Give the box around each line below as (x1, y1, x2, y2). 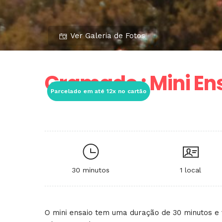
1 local (180, 166, 202, 174)
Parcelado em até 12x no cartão (51, 88, 147, 95)
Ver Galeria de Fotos (70, 31, 145, 40)
